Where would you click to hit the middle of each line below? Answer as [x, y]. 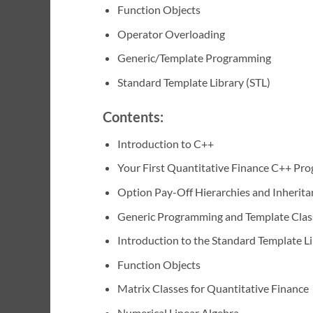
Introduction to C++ [165, 143]
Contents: [133, 116]
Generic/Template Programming [194, 58]
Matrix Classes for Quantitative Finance [213, 289]
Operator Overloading [171, 34]
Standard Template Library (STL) [194, 82]
